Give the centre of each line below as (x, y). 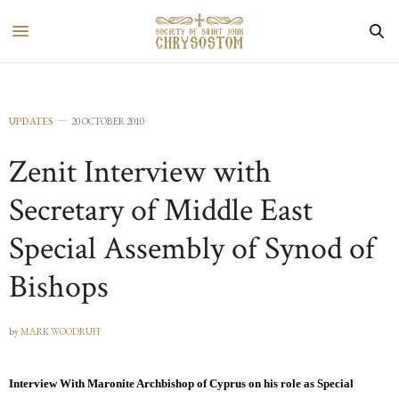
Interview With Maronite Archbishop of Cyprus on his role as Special (181, 384)
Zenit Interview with (140, 172)
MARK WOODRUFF (61, 331)
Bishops (59, 287)
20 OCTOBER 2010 (108, 121)
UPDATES (31, 121)
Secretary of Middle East (161, 211)
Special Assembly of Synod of (192, 249)
